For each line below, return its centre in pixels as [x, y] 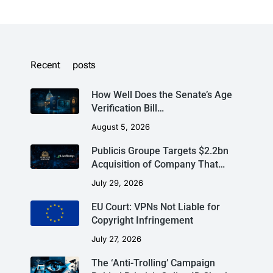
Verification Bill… [128, 108]
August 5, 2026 [121, 127]
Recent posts [63, 65]
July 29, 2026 [117, 183]
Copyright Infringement [142, 221]
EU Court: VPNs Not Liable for [156, 207]
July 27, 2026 [116, 239]
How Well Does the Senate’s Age [162, 95]
